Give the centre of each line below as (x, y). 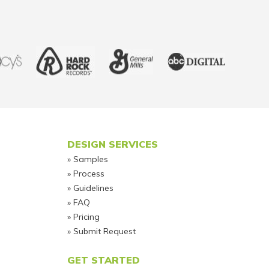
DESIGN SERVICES (113, 144)
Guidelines (93, 188)
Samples (91, 159)
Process (89, 174)
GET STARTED (104, 260)
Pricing (86, 217)
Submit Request (104, 231)
